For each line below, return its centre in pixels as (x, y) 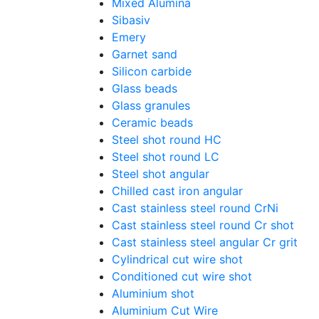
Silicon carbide (152, 71)
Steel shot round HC (167, 140)
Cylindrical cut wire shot (177, 259)
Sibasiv (131, 20)
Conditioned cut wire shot (182, 276)
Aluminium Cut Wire (165, 310)
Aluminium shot (153, 293)
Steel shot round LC (166, 157)
